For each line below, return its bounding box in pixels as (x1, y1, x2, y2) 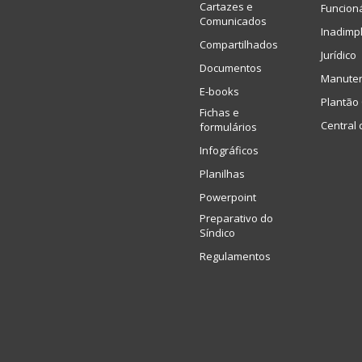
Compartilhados (200, 36, 278, 52)
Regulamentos (200, 248, 271, 263)
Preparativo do (200, 210, 273, 225)
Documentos (200, 60, 262, 75)
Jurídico (321, 47, 356, 62)
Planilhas (200, 166, 245, 181)
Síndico (200, 225, 235, 240)
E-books (200, 83, 239, 99)
